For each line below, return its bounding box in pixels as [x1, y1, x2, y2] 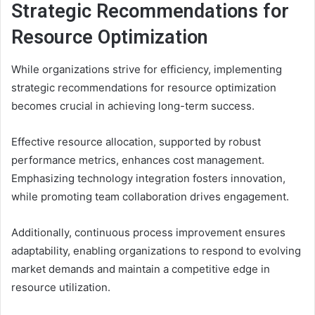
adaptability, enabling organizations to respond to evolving [11, 243, 301, 257]
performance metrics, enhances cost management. [11, 153, 264, 167]
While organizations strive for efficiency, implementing [11, 62, 282, 76]
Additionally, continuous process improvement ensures [11, 225, 285, 239]
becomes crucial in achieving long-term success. [11, 98, 255, 112]
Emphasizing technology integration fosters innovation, [11, 171, 285, 185]
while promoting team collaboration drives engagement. [11, 189, 289, 203]
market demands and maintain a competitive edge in [11, 262, 270, 276]
